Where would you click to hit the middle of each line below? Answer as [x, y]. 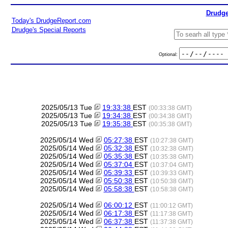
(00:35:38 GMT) [170, 124]
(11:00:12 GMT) [172, 205]
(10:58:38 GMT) [172, 189]
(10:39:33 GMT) [172, 173]
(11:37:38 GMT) [172, 222]
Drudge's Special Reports [49, 30]
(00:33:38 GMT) [170, 108]
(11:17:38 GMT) [172, 213]
